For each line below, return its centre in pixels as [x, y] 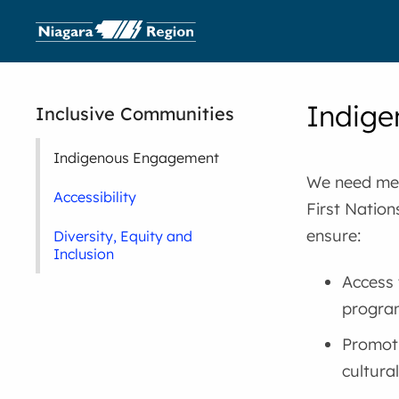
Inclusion [84, 254]
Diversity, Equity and [123, 236]
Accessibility [95, 197]
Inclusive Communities [135, 114]
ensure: [333, 236]
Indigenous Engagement [137, 158]
